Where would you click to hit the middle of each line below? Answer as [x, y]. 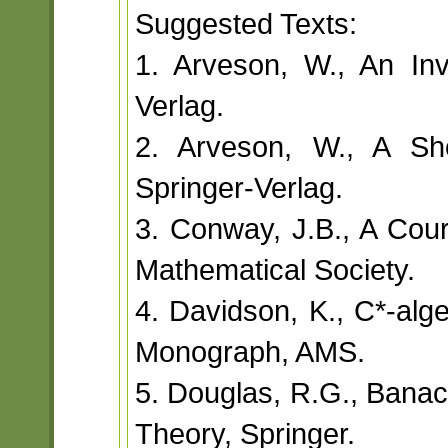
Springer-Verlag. [238, 188]
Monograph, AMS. [249, 352]
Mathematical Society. [274, 270]
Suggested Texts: [245, 24]
